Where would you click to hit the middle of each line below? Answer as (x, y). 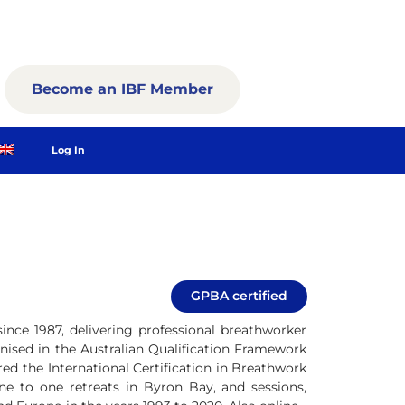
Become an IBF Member (122, 89)
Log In (68, 150)
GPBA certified (240, 296)
